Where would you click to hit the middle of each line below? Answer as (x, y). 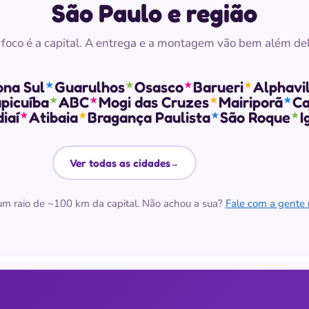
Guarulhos (90, 87)
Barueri (218, 87)
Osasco (159, 87)
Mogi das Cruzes (154, 102)
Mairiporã (251, 102)
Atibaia (53, 117)
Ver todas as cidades (120, 163)
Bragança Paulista (149, 117)
